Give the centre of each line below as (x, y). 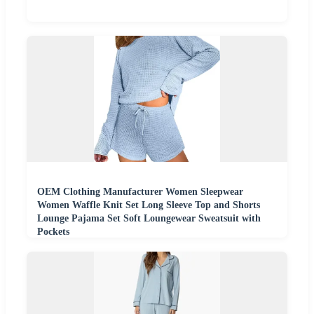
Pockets (53, 232)
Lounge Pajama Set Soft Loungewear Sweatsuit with (149, 219)
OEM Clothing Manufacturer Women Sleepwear (140, 192)
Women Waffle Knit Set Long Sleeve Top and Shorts (149, 205)
